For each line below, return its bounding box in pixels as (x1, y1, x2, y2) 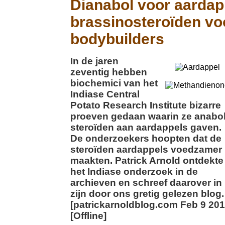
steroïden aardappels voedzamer (70, 144, 222, 155)
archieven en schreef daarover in (70, 177, 222, 188)
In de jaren (70, 56, 119, 66)
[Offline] (70, 210, 106, 221)
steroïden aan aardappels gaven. (70, 122, 221, 133)
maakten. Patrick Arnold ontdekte (70, 155, 223, 166)
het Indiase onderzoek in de (70, 166, 198, 177)
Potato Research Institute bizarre (70, 100, 221, 110)
